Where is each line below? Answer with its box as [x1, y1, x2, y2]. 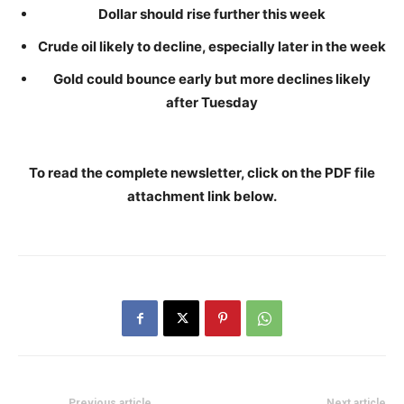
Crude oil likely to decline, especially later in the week [37, 38, 386, 55]
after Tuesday [165, 94, 258, 111]
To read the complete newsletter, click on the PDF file [29, 164, 375, 181]
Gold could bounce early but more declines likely [52, 70, 371, 87]
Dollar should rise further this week [97, 5, 326, 23]
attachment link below [127, 188, 273, 205]
